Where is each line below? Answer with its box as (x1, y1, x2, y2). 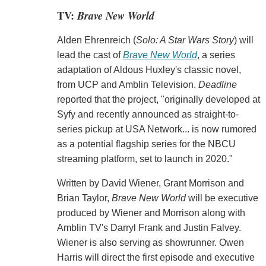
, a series (197, 50, 235, 61)
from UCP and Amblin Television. (56, 80, 198, 90)
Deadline (198, 80, 237, 90)
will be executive (185, 193, 258, 204)
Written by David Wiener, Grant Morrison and (56, 178, 244, 189)
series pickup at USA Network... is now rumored (56, 124, 256, 135)
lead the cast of (56, 50, 123, 61)
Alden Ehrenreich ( (56, 35, 136, 46)
